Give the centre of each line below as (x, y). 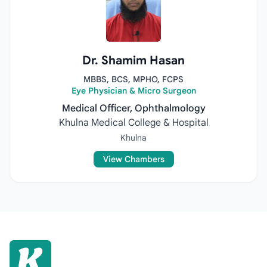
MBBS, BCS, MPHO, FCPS (133, 79)
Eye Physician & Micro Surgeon (133, 91)
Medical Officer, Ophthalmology (133, 108)
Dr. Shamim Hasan (133, 60)
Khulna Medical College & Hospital (133, 123)
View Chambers (133, 159)
